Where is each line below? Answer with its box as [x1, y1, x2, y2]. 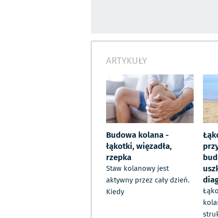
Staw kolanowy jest [106, 163, 169, 174]
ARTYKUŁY [106, 53, 147, 67]
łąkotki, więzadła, [106, 139, 172, 152]
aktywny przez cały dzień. [106, 175, 189, 186]
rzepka [106, 150, 131, 163]
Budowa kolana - [106, 128, 169, 141]
